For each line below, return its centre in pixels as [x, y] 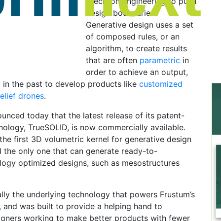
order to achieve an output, [137, 72]
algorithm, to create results [136, 48]
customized [161, 84]
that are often [113, 60]
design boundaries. [121, 13]
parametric [160, 60]
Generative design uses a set [140, 25]
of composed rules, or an [133, 37]
